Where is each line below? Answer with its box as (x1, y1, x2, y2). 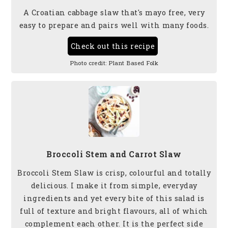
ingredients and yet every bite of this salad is (23, 193, 205, 203)
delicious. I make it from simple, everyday (31, 180, 197, 190)
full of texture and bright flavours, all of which (20, 206, 208, 216)
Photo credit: (70, 59, 107, 67)
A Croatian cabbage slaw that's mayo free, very (23, 7, 205, 17)
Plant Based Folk (108, 59, 158, 67)
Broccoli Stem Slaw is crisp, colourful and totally (17, 167, 211, 178)
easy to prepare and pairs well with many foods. (19, 20, 209, 30)
